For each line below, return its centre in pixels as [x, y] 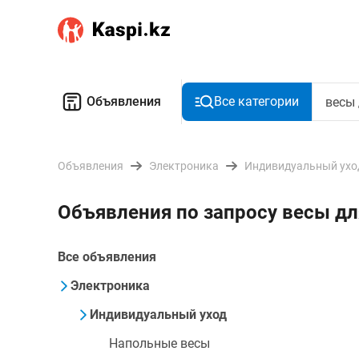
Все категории [256, 101]
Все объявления [107, 257]
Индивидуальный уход [158, 315]
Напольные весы [159, 343]
